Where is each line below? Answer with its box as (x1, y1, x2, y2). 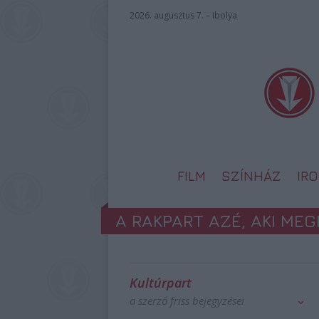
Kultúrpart (130, 274, 192, 291)
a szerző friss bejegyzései (130, 293, 244, 308)
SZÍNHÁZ (221, 168, 281, 184)
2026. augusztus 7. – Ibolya (130, 9, 237, 21)
